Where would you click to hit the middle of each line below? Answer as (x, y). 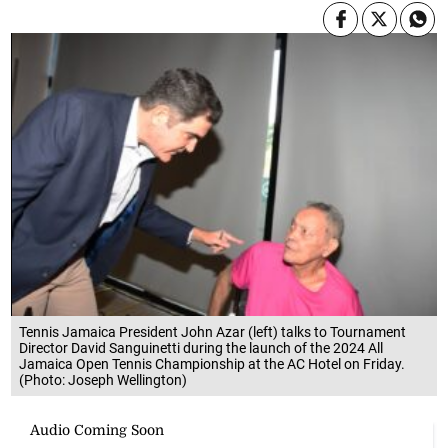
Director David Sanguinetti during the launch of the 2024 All (201, 347)
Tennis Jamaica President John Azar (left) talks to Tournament (213, 331)
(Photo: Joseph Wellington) (103, 379)
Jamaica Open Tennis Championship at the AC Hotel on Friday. (212, 363)
